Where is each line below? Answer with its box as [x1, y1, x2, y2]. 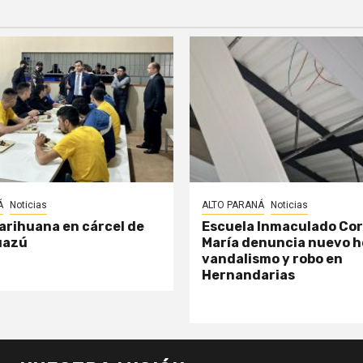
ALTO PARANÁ [202, 199, 264, 211]
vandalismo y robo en [202, 250, 343, 267]
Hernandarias [202, 267, 295, 283]
